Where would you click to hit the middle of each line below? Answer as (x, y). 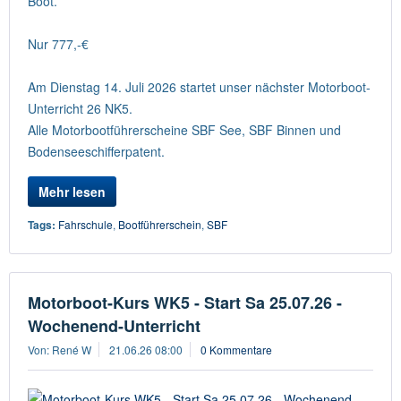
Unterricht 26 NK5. (80, 108)
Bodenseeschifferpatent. (96, 151)
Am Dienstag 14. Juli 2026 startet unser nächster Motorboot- (199, 87)
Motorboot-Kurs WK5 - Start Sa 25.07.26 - (185, 303)
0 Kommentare (236, 350)
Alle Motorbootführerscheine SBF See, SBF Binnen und (184, 130)
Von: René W (60, 350)
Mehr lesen (72, 192)
